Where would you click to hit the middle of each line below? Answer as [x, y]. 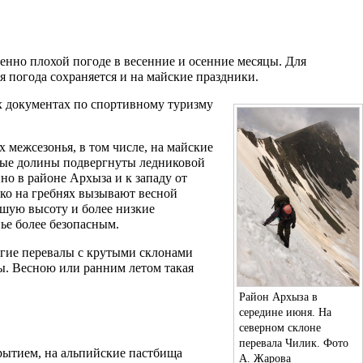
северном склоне [280, 327]
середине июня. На [285, 312]
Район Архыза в [278, 296]
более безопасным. [66, 224]
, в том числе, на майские [143, 147]
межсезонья [41, 147]
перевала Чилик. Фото [294, 342]
